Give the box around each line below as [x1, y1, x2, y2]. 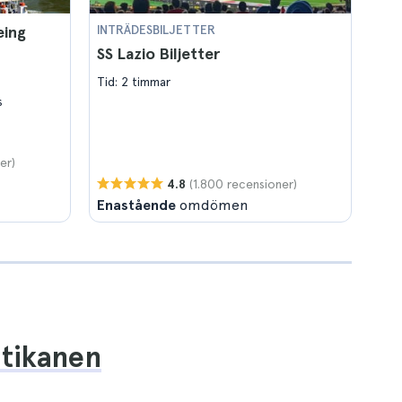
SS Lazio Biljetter [97, 44, 220, 63]
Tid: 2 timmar [97, 74, 170, 89]
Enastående [97, 197, 176, 214]
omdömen [176, 197, 248, 214]
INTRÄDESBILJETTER [97, 22, 215, 37]
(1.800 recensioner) [189, 176, 297, 191]
